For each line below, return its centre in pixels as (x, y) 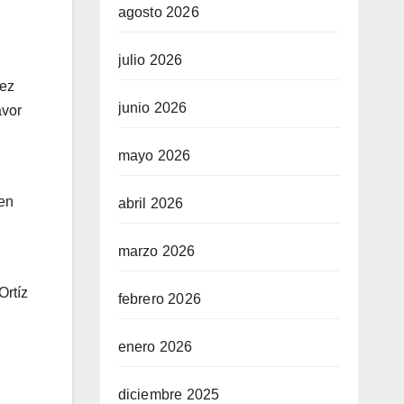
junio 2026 (152, 108)
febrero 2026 (159, 299)
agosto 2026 (158, 13)
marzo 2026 (156, 252)
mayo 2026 (154, 156)
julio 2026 (150, 60)
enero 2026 (155, 347)
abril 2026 (151, 204)
